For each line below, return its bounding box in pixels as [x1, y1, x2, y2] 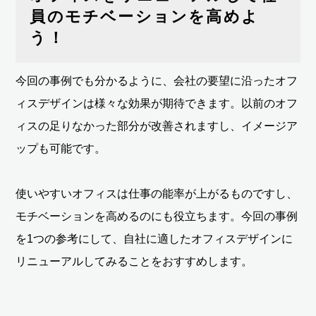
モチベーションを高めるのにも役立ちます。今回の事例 [16, 209, 298, 222]
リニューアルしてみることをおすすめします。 [16, 255, 253, 267]
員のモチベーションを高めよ [30, 7, 260, 25]
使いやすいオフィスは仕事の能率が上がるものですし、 [16, 187, 298, 200]
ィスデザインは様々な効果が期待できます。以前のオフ [16, 97, 298, 109]
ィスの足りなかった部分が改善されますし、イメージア [16, 119, 298, 132]
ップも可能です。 [16, 142, 107, 154]
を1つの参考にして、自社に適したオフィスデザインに [16, 232, 293, 245]
